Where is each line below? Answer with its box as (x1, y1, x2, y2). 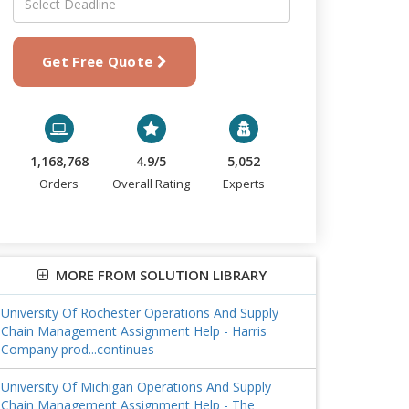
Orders (39, 175, 79, 192)
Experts (223, 175, 266, 192)
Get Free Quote (42, 52, 157, 70)
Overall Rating (112, 175, 191, 192)
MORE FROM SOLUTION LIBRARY (47, 266, 267, 284)
